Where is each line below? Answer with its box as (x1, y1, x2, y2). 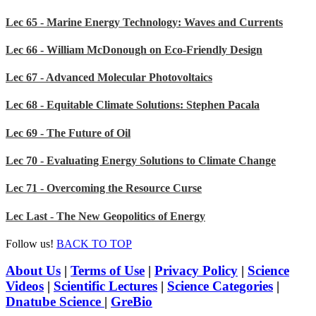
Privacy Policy (154, 263, 238, 279)
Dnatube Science (6, 294, 104, 310)
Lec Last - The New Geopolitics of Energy (6, 209, 205, 222)
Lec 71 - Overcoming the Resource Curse (6, 182, 202, 195)
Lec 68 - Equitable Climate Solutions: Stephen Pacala (6, 99, 260, 111)
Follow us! (6, 237, 54, 250)
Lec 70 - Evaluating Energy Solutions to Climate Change (6, 154, 276, 166)
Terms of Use (71, 263, 145, 279)
